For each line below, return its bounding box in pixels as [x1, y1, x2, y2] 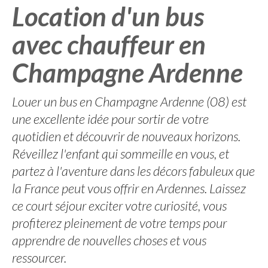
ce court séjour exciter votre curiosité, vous [12, 197, 227, 214]
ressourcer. [12, 249, 66, 266]
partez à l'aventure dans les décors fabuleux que [12, 163, 255, 179]
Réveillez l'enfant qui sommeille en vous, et [12, 145, 229, 162]
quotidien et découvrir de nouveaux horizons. [12, 128, 240, 144]
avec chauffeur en [12, 29, 206, 60]
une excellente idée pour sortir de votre [12, 111, 209, 127]
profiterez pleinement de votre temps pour [12, 215, 227, 231]
